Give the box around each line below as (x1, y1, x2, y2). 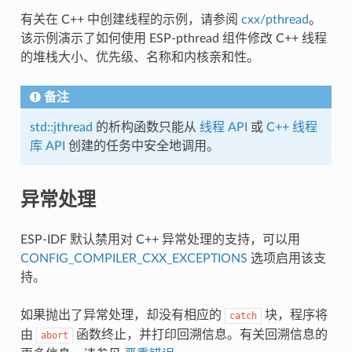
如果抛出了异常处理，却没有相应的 (20, 308, 225, 321)
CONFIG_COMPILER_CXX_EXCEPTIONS (20, 251, 247, 265)
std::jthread (29, 120, 93, 134)
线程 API (199, 120, 247, 134)
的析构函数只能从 (92, 120, 200, 134)
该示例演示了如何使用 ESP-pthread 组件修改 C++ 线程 (20, 31, 327, 45)
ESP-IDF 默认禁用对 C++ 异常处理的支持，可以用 (20, 233, 300, 246)
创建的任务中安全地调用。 (64, 139, 219, 152)
